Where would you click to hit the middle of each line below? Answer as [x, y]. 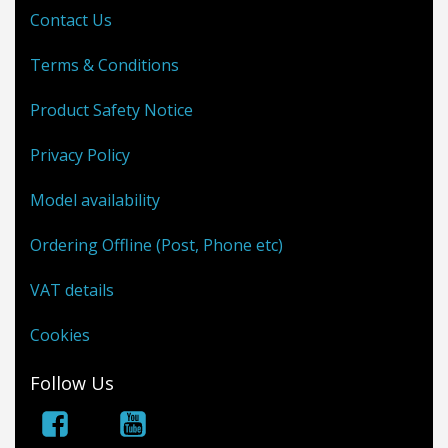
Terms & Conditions [104, 64]
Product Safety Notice [111, 109]
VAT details [72, 289]
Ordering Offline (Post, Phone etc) [156, 244]
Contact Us [71, 19]
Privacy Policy [80, 154]
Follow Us [72, 383]
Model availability [95, 199]
